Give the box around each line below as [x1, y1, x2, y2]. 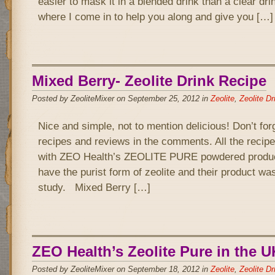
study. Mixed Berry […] [37, 181, 150, 193]
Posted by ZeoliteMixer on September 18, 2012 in [31, 265, 211, 274]
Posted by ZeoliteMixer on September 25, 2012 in [31, 94, 211, 103]
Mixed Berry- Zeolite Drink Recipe [31, 72, 266, 89]
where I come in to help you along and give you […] [37, 10, 273, 23]
